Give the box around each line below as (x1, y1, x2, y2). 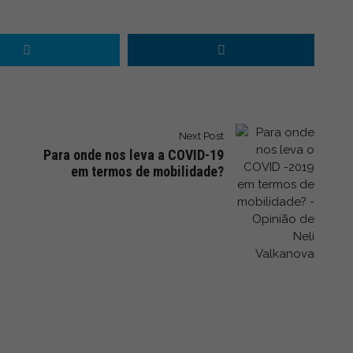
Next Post (179, 128, 224, 142)
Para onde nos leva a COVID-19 (43, 146, 224, 163)
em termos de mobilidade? (71, 162, 224, 180)
